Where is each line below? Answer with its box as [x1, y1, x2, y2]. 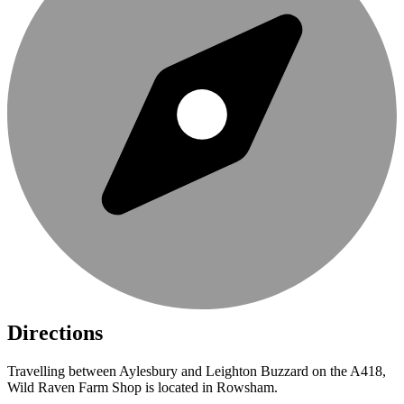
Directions [7, 321, 103, 345]
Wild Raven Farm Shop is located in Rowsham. [7, 380, 278, 396]
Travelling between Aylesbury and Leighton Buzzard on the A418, [7, 363, 386, 380]
